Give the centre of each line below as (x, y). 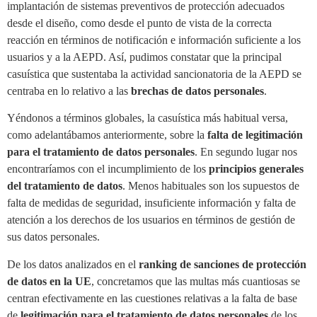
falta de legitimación (255, 135)
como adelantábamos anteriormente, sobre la (107, 135)
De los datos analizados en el (73, 264)
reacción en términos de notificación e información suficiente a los (154, 40)
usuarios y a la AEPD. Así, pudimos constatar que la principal (144, 57)
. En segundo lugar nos (246, 152)
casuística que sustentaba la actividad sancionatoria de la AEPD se (154, 74)
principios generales (255, 169)
